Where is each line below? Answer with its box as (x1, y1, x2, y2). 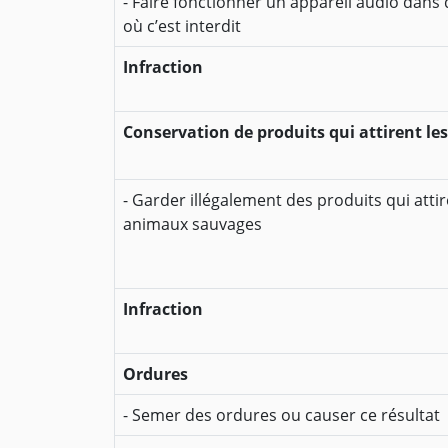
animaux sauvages (123, 213, 262, 236)
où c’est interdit (123, 15, 241, 38)
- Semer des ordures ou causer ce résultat (123, 404, 440, 427)
